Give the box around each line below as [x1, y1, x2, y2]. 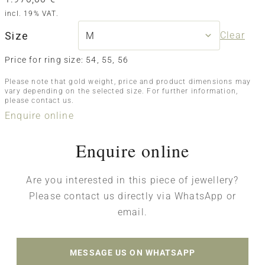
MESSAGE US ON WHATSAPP [70, 247, 195, 257]
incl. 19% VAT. [5, 9, 59, 18]
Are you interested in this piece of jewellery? [26, 174, 239, 186]
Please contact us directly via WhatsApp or [28, 190, 237, 202]
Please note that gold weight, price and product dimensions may [5, 77, 251, 86]
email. [117, 206, 148, 218]
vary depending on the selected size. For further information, [5, 86, 238, 95]
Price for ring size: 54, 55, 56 [5, 55, 129, 65]
